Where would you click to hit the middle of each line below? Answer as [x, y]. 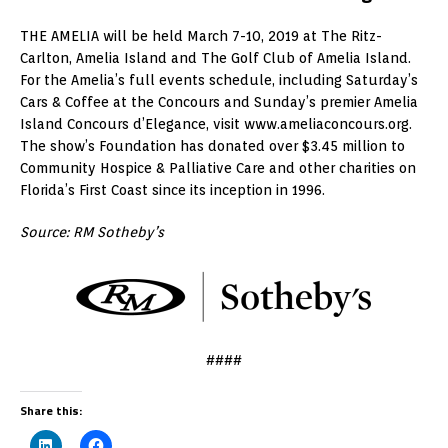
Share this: [51, 410]
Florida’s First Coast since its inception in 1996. [172, 189]
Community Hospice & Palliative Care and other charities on [218, 167]
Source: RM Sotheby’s [92, 231]
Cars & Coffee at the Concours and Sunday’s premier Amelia [219, 101]
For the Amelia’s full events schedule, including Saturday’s [219, 79]
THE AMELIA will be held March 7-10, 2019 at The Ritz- [201, 35]
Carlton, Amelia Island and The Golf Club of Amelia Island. [215, 57]
